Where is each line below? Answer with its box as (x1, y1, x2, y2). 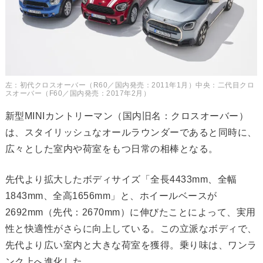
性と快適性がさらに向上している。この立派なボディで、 (5, 224, 257, 234)
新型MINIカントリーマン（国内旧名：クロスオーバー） (5, 111, 249, 122)
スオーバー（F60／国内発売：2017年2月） (5, 89, 151, 98)
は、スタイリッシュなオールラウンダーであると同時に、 (5, 127, 257, 138)
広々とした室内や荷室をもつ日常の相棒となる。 (5, 144, 218, 154)
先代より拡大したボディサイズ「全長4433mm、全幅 (5, 174, 237, 185)
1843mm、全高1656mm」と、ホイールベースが (5, 191, 217, 201)
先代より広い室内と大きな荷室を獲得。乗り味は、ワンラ (5, 240, 257, 251)
